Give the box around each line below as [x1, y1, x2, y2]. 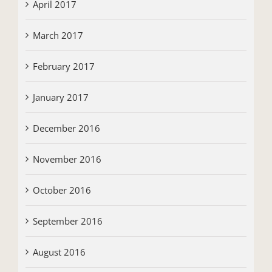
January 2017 [32, 90, 89, 103]
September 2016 [32, 214, 103, 227]
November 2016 [32, 152, 101, 165]
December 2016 [32, 121, 100, 134]
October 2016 [32, 183, 91, 196]
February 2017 [32, 59, 95, 72]
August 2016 [32, 245, 86, 258]
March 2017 [32, 29, 83, 41]
